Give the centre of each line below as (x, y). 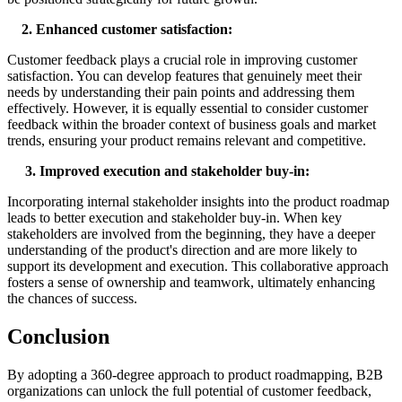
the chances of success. (72, 299)
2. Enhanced (54, 30)
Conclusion (58, 337)
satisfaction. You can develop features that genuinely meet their (184, 76)
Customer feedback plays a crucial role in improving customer (182, 60)
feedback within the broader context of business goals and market (192, 125)
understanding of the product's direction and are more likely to (182, 250)
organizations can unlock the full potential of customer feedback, (189, 391)
